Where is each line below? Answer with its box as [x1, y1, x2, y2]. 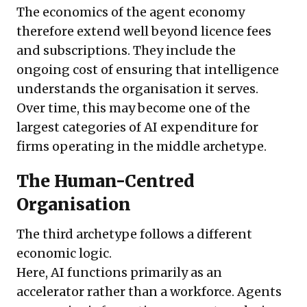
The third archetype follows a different [16, 226, 252, 243]
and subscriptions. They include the [16, 42, 236, 59]
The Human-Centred [16, 171, 195, 193]
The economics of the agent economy [16, 4, 245, 21]
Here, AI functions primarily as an [16, 265, 222, 281]
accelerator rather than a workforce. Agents [16, 284, 282, 300]
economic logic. [16, 245, 112, 262]
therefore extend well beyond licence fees [16, 23, 271, 40]
